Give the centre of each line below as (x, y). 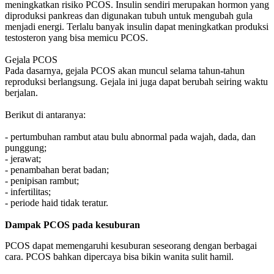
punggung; (26, 148)
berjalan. (21, 93)
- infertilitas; (28, 192)
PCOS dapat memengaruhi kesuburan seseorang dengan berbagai (131, 246)
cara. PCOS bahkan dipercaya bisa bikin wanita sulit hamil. (119, 257)
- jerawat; (23, 159)
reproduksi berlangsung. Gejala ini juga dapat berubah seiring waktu (136, 82)
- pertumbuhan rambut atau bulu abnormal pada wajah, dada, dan (130, 137)
